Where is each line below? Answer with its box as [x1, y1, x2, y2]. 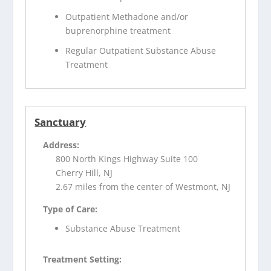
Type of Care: [43, 203, 98, 215]
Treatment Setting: [43, 253, 122, 266]
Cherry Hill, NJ [56, 166, 113, 178]
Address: [43, 139, 80, 151]
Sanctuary [34, 114, 87, 129]
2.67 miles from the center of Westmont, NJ [56, 180, 231, 192]
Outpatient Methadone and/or [65, 10, 189, 22]
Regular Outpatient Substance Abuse [65, 44, 217, 56]
